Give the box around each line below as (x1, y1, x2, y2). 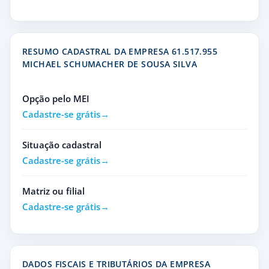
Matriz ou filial (22, 185, 85, 197)
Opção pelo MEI (22, 92, 89, 104)
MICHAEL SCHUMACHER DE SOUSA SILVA (22, 58, 197, 70)
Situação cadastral (22, 139, 101, 151)
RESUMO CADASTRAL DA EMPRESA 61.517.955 (22, 46, 218, 57)
